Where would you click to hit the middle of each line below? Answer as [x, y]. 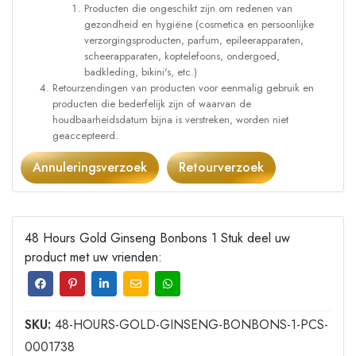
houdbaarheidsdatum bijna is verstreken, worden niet [170, 120]
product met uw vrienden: [93, 257]
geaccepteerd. [85, 136]
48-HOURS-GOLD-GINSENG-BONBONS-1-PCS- [192, 325]
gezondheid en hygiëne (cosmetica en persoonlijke [199, 25]
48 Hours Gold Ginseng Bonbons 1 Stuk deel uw [157, 238]
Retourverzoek [221, 168]
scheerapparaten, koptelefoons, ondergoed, [182, 56]
